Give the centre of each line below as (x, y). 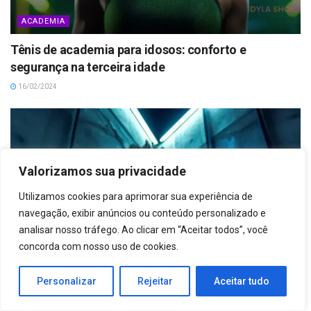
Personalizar (66, 281)
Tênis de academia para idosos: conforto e (128, 49)
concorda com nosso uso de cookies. (99, 246)
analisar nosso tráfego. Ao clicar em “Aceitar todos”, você (143, 230)
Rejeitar (155, 281)
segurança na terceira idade (88, 67)
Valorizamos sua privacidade (102, 171)
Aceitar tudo (241, 281)
